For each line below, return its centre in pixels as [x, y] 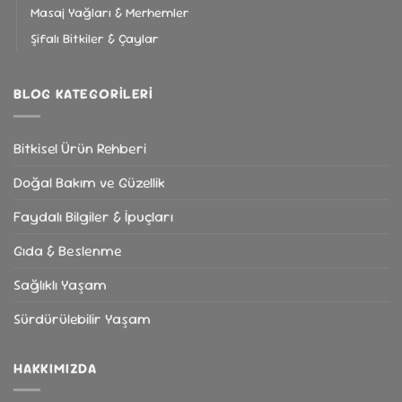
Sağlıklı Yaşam [60, 284]
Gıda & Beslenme [68, 250]
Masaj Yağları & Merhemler [110, 13]
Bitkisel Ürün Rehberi [80, 148]
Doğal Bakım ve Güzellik [89, 182]
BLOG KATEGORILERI [83, 94]
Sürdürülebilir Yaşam [82, 319]
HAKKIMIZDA [55, 368]
